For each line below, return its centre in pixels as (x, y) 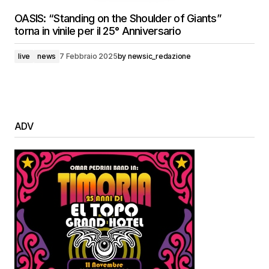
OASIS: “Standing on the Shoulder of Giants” (118, 18)
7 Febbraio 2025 (89, 56)
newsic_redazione (159, 56)
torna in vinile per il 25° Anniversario (98, 31)
